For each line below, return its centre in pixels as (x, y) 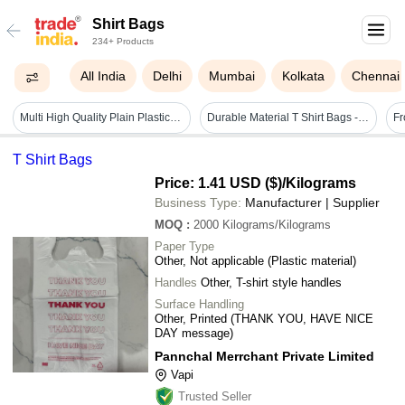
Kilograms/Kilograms (277, 224)
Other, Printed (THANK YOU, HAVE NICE (264, 318)
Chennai (376, 76)
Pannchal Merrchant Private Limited (264, 356)
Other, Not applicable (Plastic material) (255, 260)
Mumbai (232, 76)
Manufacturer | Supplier (312, 202)
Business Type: (198, 202)
